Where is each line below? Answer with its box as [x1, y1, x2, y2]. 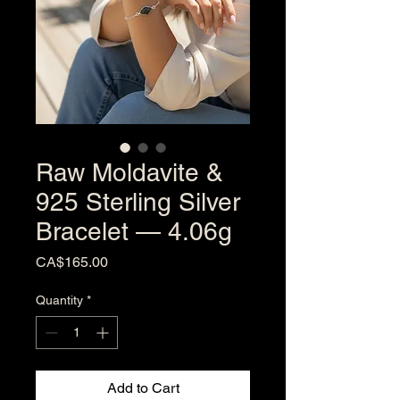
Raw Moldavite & [36, 158, 223, 187]
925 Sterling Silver [36, 187, 240, 216]
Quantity [36, 293, 83, 307]
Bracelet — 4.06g [36, 217, 232, 246]
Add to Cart [106, 379, 179, 396]
